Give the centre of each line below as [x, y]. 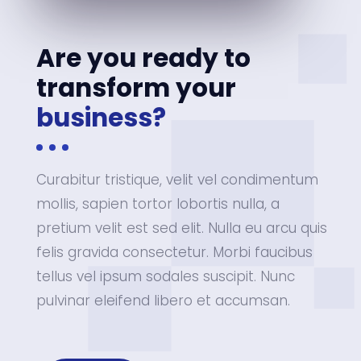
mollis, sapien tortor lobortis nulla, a [158, 204]
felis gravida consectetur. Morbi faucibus [174, 252]
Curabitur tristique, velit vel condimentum [177, 180]
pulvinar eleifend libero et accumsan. [163, 301]
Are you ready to [143, 58]
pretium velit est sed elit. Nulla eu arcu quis [181, 228]
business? [101, 118]
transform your [136, 88]
